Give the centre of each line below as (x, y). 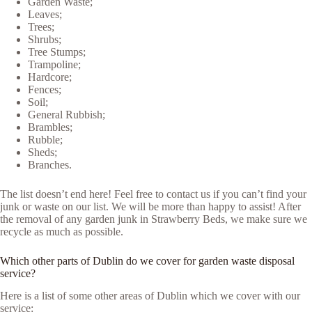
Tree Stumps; (57, 52)
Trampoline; (54, 64)
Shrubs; (45, 39)
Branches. (50, 164)
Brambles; (50, 127)
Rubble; (45, 139)
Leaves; (45, 14)
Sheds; (42, 152)
